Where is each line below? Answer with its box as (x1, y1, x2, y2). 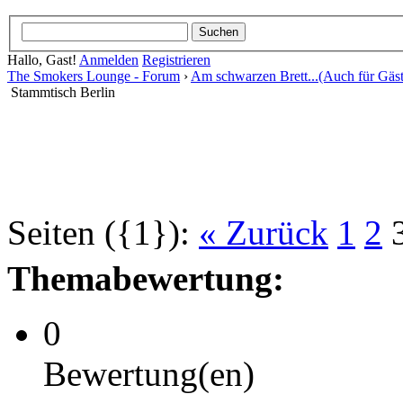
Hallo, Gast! (7, 51, 79, 67)
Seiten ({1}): (7, 212, 190, 252)
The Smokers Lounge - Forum (7, 67, 180, 84)
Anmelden (79, 51, 139, 67)
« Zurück (199, 212, 328, 252)
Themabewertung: (7, 258, 284, 298)
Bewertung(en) (43, 354, 255, 393)
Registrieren (142, 51, 210, 67)
